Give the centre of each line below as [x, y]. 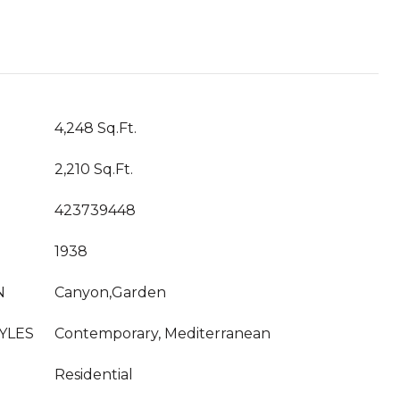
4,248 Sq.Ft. [96, 128]
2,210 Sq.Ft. [94, 169]
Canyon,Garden [110, 292]
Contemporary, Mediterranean [162, 333]
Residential [94, 375]
